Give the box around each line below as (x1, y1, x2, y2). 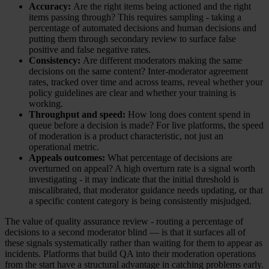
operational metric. (29, 141, 99, 152)
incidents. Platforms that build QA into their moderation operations (5, 248, 256, 259)
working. (29, 98, 63, 109)
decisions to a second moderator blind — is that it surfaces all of (5, 226, 246, 237)
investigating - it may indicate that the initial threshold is (29, 174, 239, 184)
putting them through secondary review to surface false (29, 33, 236, 44)
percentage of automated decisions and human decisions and (29, 22, 256, 33)
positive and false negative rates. (29, 44, 151, 55)
